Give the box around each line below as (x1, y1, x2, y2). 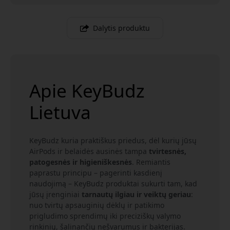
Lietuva (29, 99, 91, 124)
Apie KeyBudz (29, 78, 145, 103)
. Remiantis (132, 157, 170, 167)
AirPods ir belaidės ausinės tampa (29, 146, 149, 156)
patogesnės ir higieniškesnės (29, 157, 132, 167)
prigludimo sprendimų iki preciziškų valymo (29, 210, 181, 221)
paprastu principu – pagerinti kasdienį (29, 167, 162, 178)
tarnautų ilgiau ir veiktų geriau (82, 189, 191, 199)
